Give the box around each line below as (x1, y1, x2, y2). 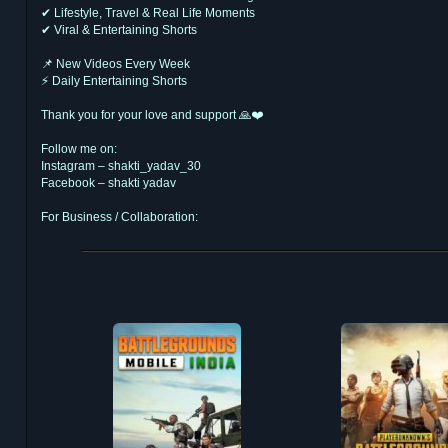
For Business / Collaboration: (41, 209, 198, 224)
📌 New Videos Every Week (41, 56, 190, 71)
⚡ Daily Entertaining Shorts (41, 73, 187, 88)
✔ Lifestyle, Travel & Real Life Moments (41, 5, 255, 20)
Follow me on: (41, 141, 117, 156)
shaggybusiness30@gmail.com (41, 226, 212, 241)
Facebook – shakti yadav (41, 175, 176, 190)
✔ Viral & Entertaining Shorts (41, 22, 197, 37)
